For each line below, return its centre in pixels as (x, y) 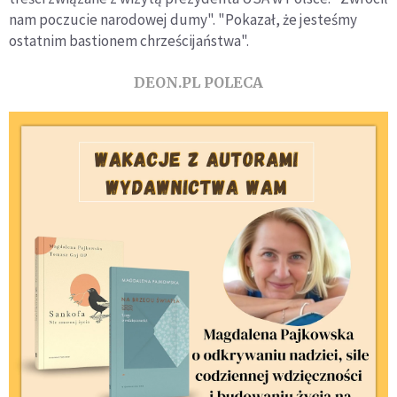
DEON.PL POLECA (198, 82)
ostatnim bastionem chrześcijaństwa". (129, 40)
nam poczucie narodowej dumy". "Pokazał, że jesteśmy (183, 19)
